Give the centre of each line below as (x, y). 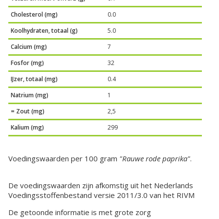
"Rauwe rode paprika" (155, 159)
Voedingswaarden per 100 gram (64, 159)
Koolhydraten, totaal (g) (44, 31)
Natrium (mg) (30, 95)
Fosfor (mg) (28, 63)
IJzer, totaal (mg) (34, 79)
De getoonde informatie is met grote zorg (80, 212)
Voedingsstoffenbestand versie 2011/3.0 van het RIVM (102, 195)
